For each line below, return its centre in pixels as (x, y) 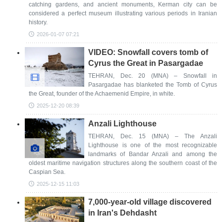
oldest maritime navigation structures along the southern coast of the (123, 163)
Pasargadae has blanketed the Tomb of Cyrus (153, 85)
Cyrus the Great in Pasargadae (146, 63)
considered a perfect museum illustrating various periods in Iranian (123, 13)
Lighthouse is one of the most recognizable (153, 145)
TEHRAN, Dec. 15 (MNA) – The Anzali (153, 136)
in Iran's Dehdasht (122, 213)
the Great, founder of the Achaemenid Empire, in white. (102, 94)
